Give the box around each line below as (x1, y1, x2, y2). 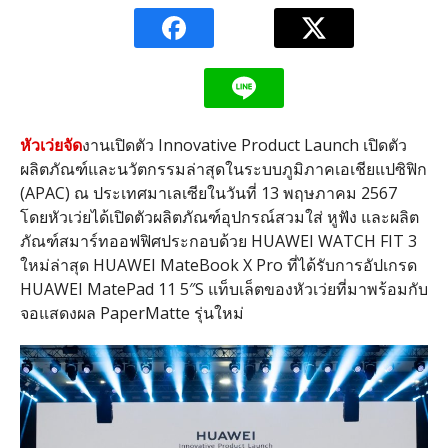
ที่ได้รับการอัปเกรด (286, 254, 417, 276)
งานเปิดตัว (81, 134, 154, 156)
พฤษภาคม (282, 182, 357, 204)
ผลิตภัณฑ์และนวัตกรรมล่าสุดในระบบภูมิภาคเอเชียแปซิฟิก (19, 158, 427, 180)
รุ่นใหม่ (193, 302, 244, 324)
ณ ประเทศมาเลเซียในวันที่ (73, 182, 257, 204)
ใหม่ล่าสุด (19, 254, 89, 276)
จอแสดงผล (19, 302, 96, 324)
